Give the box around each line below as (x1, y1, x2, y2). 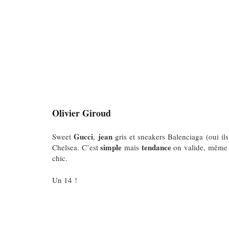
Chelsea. (52, 142, 82, 152)
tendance (141, 141, 171, 153)
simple (100, 141, 122, 153)
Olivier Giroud (52, 106, 111, 120)
